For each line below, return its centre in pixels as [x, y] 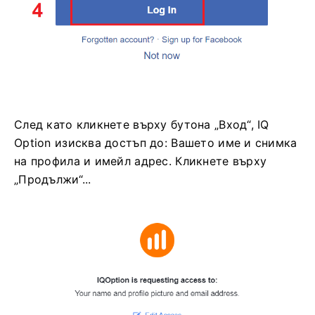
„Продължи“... [53, 180]
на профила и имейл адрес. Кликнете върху [141, 161]
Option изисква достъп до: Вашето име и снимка [156, 143]
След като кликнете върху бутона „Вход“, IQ [142, 125]
